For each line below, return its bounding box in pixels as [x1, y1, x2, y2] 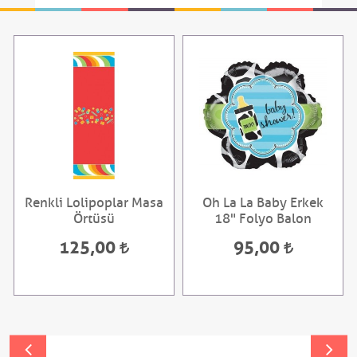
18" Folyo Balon [214, 210, 312, 228]
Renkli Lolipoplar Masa [25, 194, 163, 212]
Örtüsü [73, 210, 115, 228]
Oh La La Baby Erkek [202, 194, 324, 212]
